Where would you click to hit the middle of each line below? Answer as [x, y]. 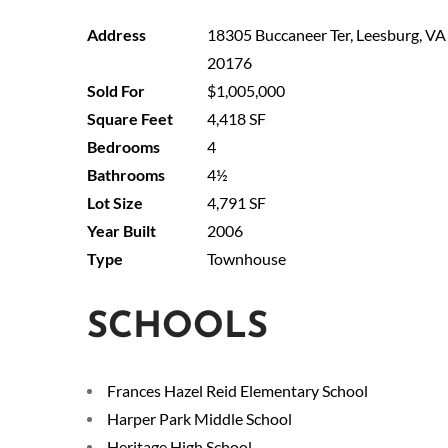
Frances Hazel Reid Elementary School [237, 390]
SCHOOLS [177, 327]
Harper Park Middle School [199, 418]
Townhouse [246, 258]
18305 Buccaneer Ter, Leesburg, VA [326, 34]
